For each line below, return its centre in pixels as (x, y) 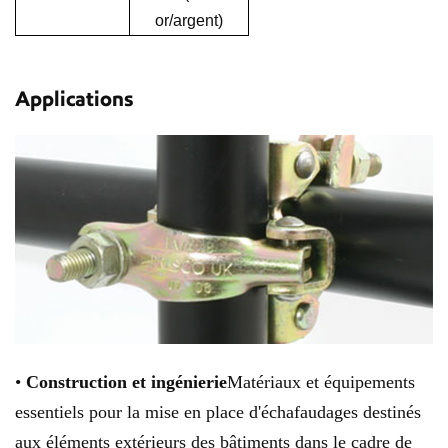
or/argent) (189, 21)
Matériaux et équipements (321, 382)
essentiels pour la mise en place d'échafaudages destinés (218, 412)
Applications (74, 99)
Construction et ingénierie (126, 382)
